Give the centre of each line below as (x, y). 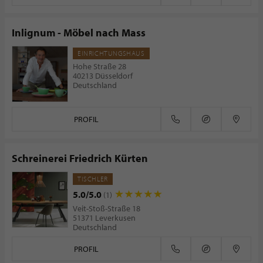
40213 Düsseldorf (103, 76)
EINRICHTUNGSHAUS (111, 53)
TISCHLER (93, 179)
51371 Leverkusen (104, 218)
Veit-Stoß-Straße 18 (107, 208)
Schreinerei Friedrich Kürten (80, 158)
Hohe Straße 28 (100, 66)
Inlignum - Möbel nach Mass (79, 33)
